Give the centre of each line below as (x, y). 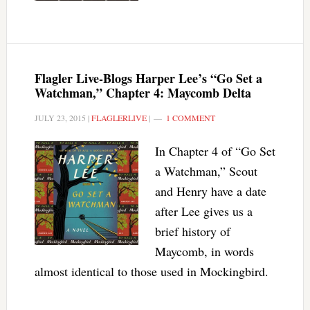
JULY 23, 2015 (60, 118)
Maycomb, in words (204, 251)
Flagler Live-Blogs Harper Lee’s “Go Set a (148, 78)
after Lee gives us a (203, 211)
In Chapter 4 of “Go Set (215, 151)
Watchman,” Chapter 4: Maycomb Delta (143, 93)
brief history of (192, 231)
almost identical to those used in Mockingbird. (151, 271)
